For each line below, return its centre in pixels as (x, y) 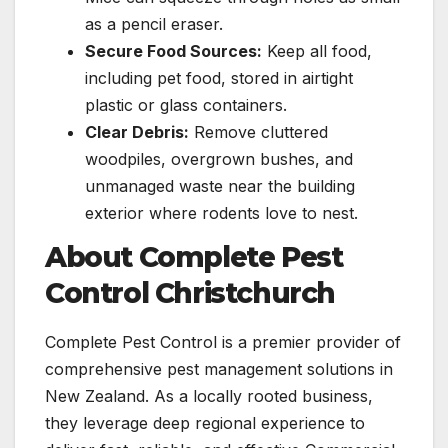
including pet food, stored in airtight (219, 77)
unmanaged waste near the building (220, 185)
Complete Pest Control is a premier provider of (223, 342)
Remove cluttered (258, 131)
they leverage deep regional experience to (205, 423)
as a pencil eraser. (154, 23)
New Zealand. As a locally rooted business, (209, 396)
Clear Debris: (137, 131)
